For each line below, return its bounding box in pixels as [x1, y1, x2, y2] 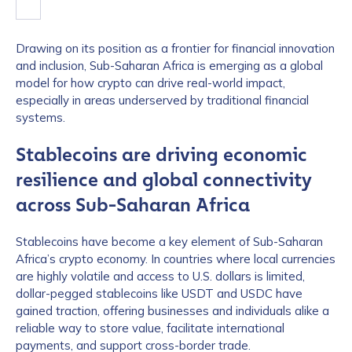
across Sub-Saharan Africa [16, 194, 250, 216]
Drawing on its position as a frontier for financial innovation [16, 41, 335, 56]
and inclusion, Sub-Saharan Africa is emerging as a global [16, 58, 323, 73]
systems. [16, 110, 65, 125]
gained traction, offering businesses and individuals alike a [16, 303, 329, 318]
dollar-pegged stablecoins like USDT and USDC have [16, 286, 302, 301]
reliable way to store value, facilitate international [16, 321, 284, 335]
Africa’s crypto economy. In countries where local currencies [16, 251, 335, 266]
